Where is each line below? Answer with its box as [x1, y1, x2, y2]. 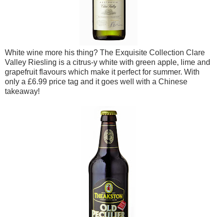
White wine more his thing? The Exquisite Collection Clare [5, 48, 205, 57]
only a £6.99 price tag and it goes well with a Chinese [5, 77, 187, 86]
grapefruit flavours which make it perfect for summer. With [5, 67, 200, 76]
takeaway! [5, 87, 40, 95]
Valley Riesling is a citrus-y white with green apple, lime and [5, 58, 210, 66]
